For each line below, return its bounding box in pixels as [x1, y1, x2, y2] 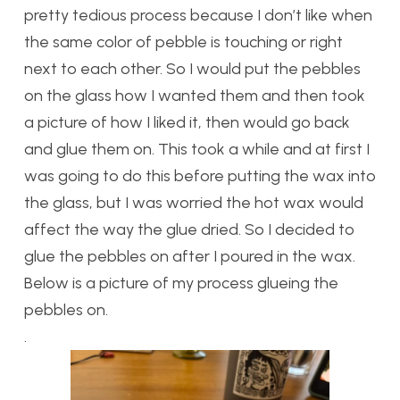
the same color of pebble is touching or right [24, 31, 343, 52]
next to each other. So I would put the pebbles [24, 58, 361, 79]
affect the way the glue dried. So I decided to [24, 219, 354, 239]
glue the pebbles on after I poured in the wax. [24, 246, 355, 266]
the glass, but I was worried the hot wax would [24, 192, 363, 212]
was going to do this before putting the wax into [24, 165, 376, 186]
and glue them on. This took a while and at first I [24, 138, 370, 159]
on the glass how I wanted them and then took [24, 85, 365, 105]
